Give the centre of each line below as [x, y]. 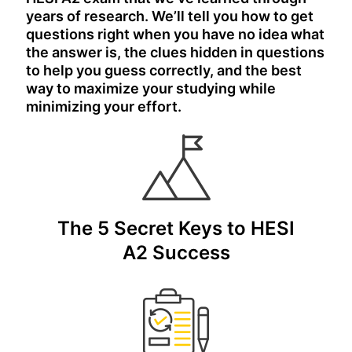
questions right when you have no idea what [175, 35]
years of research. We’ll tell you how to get [170, 16]
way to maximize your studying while [151, 89]
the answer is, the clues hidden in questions [175, 53]
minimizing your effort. [104, 107]
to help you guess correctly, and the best [164, 71]
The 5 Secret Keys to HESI [176, 229]
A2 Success [176, 253]
